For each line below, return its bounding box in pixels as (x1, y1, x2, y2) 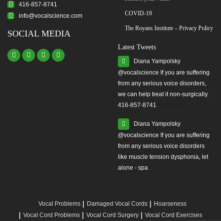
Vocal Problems (38, 200, 80, 207)
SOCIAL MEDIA (7, 28, 71, 38)
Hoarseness (154, 200, 186, 207)
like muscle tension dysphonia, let (118, 153, 208, 160)
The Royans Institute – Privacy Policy (125, 24, 213, 32)
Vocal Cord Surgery (86, 211, 139, 219)
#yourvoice (156, 101, 187, 109)
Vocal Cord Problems (23, 211, 80, 219)
